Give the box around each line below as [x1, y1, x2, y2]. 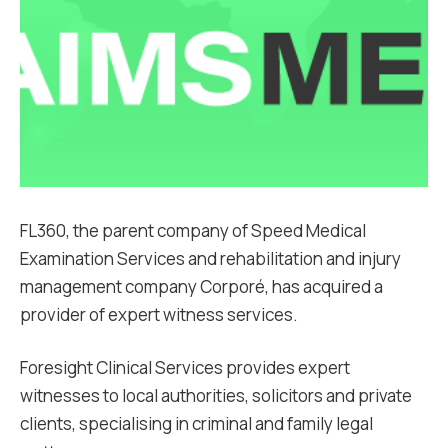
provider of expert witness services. [20, 303, 298, 326]
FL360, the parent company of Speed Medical [20, 219, 366, 242]
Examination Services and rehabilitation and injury [20, 247, 401, 270]
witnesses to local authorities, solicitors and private [20, 384, 412, 407]
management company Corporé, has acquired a [20, 275, 383, 298]
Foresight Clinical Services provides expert [20, 356, 350, 379]
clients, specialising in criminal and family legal [20, 412, 373, 435]
